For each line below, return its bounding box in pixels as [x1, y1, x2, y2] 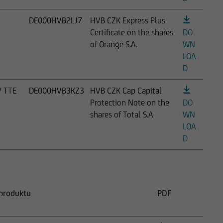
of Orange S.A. [90, 39, 137, 49]
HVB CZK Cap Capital [90, 85, 162, 96]
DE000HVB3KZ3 [29, 85, 84, 96]
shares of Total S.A [90, 109, 153, 119]
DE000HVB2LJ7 [29, 15, 82, 25]
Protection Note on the [90, 97, 169, 108]
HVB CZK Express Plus [90, 15, 165, 25]
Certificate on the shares [90, 27, 173, 37]
